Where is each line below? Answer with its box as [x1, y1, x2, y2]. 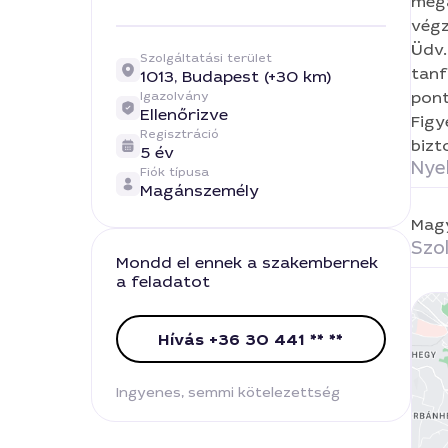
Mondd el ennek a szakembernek [115, 252, 378, 273]
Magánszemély [139, 180, 259, 201]
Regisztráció [139, 126, 219, 142]
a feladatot [115, 271, 210, 292]
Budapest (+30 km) [181, 66, 331, 87]
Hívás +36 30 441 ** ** [158, 328, 344, 350]
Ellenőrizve [139, 104, 228, 125]
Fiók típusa [139, 164, 209, 180]
